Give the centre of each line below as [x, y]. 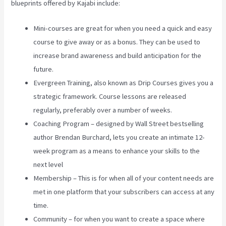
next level [48, 165]
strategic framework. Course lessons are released [110, 97]
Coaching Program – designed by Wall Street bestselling [119, 124]
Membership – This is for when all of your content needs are [124, 178]
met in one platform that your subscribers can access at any [124, 192]
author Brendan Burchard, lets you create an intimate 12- [119, 137]
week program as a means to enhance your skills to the [117, 151]
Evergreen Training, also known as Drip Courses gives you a [124, 83]
